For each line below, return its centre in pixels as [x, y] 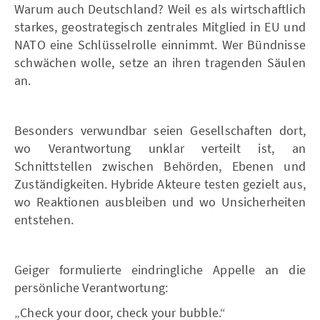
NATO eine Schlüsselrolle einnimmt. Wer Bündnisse [160, 44]
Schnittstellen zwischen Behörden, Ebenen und [160, 166]
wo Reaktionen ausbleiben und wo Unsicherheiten [160, 201]
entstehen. [44, 219]
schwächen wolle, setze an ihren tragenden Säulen [160, 62]
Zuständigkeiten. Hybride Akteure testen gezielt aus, [160, 184]
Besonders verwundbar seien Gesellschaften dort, [160, 130]
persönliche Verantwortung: [91, 287]
